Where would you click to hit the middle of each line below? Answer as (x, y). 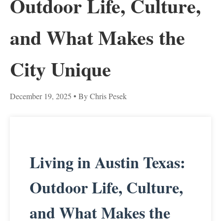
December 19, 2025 (41, 96)
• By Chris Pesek (99, 96)
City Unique (60, 69)
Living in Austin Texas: (108, 162)
